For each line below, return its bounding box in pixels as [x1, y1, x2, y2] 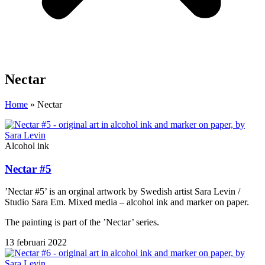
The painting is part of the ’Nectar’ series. [5, 217, 159, 228]
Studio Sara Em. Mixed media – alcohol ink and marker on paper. [5, 197, 249, 208]
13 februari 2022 [5, 237, 67, 248]
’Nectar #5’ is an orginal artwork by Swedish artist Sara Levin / [5, 186, 240, 197]
